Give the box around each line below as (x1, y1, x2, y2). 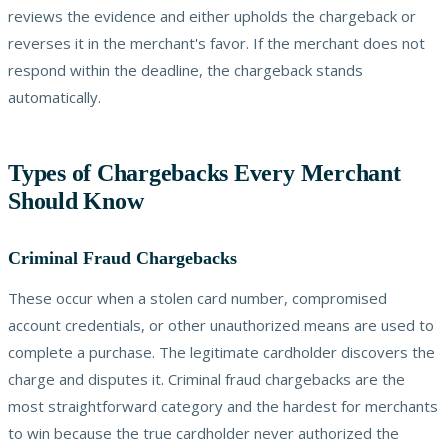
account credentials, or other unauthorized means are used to (8, 314, 434, 335)
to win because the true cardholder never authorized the (8, 422, 399, 443)
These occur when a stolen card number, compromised (8, 287, 387, 308)
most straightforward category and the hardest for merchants (8, 395, 438, 416)
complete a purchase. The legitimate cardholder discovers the (8, 341, 435, 362)
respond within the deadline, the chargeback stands (8, 59, 363, 80)
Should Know (8, 187, 144, 214)
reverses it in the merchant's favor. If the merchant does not (8, 32, 425, 53)
